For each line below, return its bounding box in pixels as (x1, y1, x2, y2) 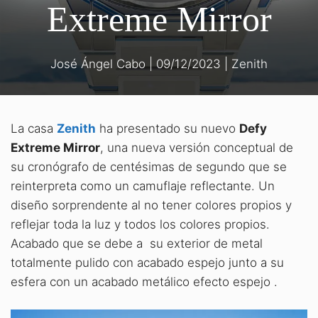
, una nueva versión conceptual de (100, 140, 293, 155)
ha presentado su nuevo (96, 121, 239, 136)
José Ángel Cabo (50, 56, 146, 71)
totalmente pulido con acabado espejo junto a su (11, 255, 284, 270)
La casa (11, 121, 57, 136)
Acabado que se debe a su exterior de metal (11, 236, 263, 251)
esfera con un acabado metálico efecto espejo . (11, 274, 278, 289)
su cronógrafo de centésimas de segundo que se (11, 159, 287, 174)
